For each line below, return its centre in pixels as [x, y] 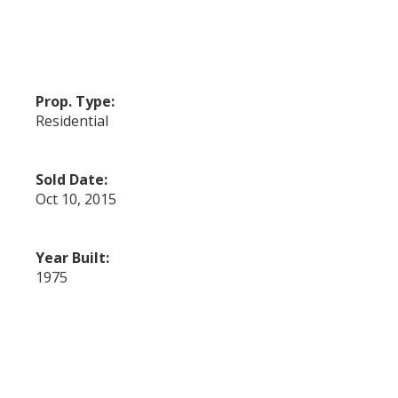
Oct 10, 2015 [76, 199]
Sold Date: [72, 179]
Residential [72, 120]
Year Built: [73, 257]
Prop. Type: [76, 101]
